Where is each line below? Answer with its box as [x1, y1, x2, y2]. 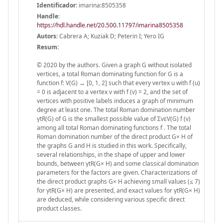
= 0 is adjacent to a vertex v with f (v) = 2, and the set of [37, 87, 188, 96]
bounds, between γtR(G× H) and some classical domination [37, 159, 199, 168]
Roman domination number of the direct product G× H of [37, 132, 193, 141]
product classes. [37, 204, 82, 213]
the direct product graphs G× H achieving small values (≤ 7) [37, 177, 200, 186]
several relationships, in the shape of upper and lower [37, 150, 185, 159]
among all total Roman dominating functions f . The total [37, 123, 191, 132]
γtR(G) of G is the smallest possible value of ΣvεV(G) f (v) [37, 114, 191, 123]
